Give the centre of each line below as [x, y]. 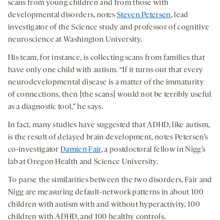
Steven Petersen [144, 15]
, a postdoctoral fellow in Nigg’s [153, 150]
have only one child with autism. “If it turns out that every [106, 70]
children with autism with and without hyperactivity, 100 [104, 205]
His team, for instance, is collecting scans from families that [106, 58]
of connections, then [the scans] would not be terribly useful [110, 95]
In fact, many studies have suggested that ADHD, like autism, [109, 125]
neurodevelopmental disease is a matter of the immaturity [106, 83]
